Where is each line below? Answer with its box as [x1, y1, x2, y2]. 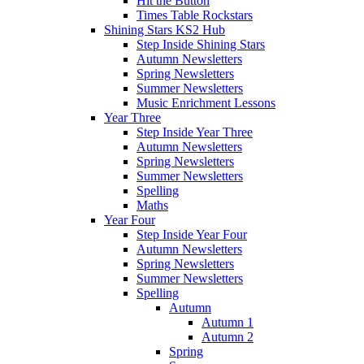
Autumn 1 [201, 314, 253, 329]
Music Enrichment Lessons [136, 95, 275, 110]
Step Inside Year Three [136, 124, 253, 139]
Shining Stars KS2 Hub [104, 22, 225, 37]
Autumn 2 [201, 329, 253, 344]
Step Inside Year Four [136, 227, 247, 241]
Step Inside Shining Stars [136, 37, 265, 51]
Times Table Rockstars [136, 7, 253, 22]
